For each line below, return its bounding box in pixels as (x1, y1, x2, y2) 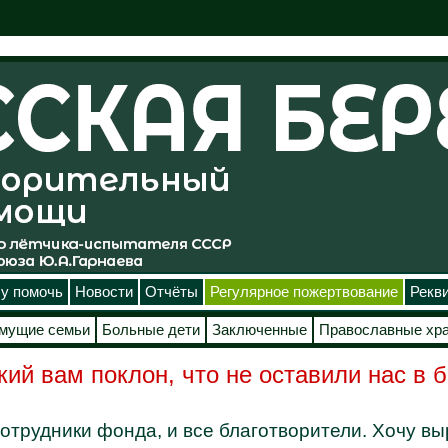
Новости (74, 284, 133, 300)
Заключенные (211, 322, 307, 338)
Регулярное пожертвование (209, 284, 398, 300)
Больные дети (101, 322, 200, 338)
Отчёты (144, 284, 198, 300)
